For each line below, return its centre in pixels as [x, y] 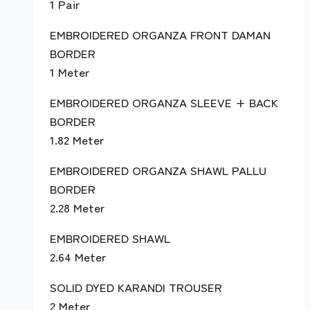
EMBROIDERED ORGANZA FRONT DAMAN [160, 34]
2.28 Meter [77, 207]
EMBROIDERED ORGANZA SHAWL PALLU [158, 170]
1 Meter [70, 71]
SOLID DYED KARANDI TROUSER [136, 286]
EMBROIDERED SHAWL [110, 237]
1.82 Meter [77, 139]
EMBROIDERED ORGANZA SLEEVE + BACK [164, 102]
